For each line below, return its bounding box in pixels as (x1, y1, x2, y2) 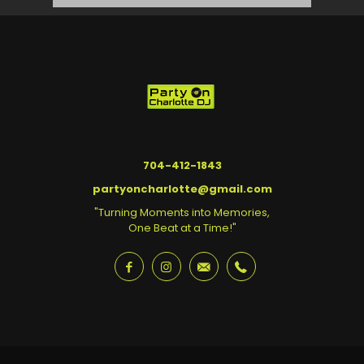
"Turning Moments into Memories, (94, 205, 270, 221)
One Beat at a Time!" (128, 220, 236, 236)
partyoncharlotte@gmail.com (92, 181, 272, 197)
